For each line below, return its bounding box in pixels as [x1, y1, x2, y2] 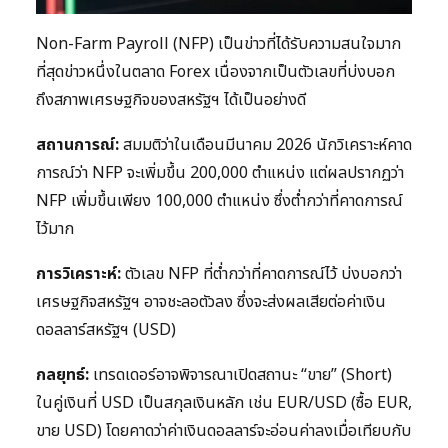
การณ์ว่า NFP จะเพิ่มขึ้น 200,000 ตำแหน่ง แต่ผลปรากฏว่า [36, 160, 404, 185]
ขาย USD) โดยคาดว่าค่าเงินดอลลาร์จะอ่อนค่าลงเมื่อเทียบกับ [36, 418, 411, 443]
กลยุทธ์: [36, 362, 89, 387]
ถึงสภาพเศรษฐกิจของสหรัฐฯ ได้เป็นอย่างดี [36, 87, 306, 112]
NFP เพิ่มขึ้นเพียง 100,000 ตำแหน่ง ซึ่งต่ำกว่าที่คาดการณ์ [36, 188, 403, 213]
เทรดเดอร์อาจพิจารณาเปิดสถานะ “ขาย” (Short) [89, 362, 392, 387]
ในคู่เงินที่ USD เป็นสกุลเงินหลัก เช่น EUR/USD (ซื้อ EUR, [36, 390, 412, 415]
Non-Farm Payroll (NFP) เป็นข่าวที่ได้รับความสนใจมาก [36, 31, 401, 56]
